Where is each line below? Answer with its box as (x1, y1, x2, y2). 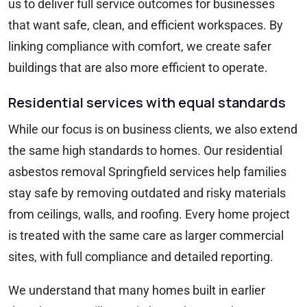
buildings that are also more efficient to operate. (8, 60, 268, 75)
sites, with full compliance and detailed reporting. (8, 249, 273, 265)
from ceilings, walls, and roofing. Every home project (8, 207, 290, 222)
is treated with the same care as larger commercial (8, 228, 284, 243)
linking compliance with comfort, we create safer (8, 39, 271, 54)
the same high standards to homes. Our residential (8, 143, 282, 158)
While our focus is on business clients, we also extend (8, 122, 297, 137)
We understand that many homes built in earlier (8, 283, 265, 298)
